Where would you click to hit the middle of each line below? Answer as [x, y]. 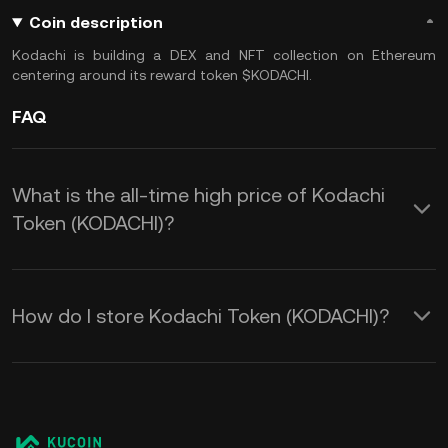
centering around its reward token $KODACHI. [162, 75]
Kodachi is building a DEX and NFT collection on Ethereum [224, 55]
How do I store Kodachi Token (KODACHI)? [200, 316]
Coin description [95, 22]
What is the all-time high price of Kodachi [198, 195]
